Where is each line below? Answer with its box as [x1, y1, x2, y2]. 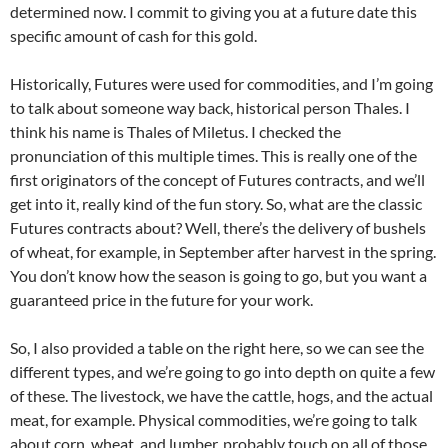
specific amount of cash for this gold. [10, 26, 257, 46]
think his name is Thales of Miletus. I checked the [10, 122, 341, 142]
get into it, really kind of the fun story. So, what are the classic [10, 194, 422, 214]
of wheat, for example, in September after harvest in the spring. [10, 242, 436, 262]
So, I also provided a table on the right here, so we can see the [10, 338, 424, 358]
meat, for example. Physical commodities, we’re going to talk [10, 410, 417, 430]
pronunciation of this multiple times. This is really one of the [10, 146, 417, 166]
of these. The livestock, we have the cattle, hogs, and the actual [10, 386, 433, 406]
